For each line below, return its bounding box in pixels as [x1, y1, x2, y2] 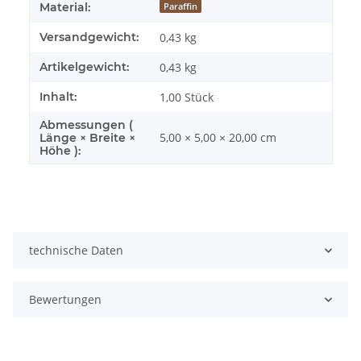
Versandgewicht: [39, 30, 139, 45]
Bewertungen [29, 292, 102, 308]
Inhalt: [39, 89, 77, 105]
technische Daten [29, 243, 123, 259]
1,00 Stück [160, 89, 214, 106]
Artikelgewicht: [39, 60, 129, 75]
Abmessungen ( [39, 118, 133, 133]
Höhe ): [39, 143, 81, 159]
